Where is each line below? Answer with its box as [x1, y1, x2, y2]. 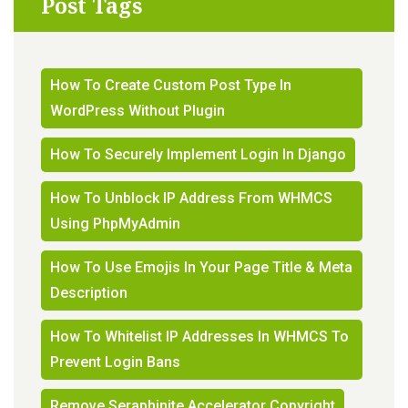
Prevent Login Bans [50, 352, 180, 371]
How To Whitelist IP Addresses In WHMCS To [50, 327, 349, 345]
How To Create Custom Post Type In [50, 76, 291, 94]
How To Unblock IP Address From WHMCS [50, 189, 332, 207]
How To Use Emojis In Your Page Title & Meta [50, 258, 352, 276]
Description [50, 283, 127, 301]
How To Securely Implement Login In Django [50, 145, 346, 163]
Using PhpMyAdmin [50, 214, 180, 232]
